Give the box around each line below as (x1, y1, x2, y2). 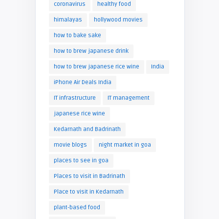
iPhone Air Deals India (53, 78, 111, 86)
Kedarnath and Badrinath (53, 125, 121, 133)
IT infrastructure (53, 94, 96, 102)
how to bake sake (53, 31, 101, 39)
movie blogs (53, 141, 87, 149)
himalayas (53, 16, 82, 23)
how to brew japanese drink (53, 47, 129, 55)
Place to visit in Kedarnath (53, 188, 124, 196)
